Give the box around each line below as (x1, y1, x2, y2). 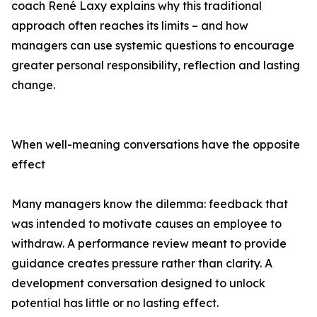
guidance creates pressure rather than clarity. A (11, 256, 272, 271)
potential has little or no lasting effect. (11, 296, 219, 311)
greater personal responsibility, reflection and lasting (11, 58, 300, 73)
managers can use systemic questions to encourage (11, 38, 294, 53)
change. (11, 78, 55, 93)
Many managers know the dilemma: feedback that (11, 197, 288, 212)
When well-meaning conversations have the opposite (11, 137, 300, 152)
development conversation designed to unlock (11, 276, 265, 291)
